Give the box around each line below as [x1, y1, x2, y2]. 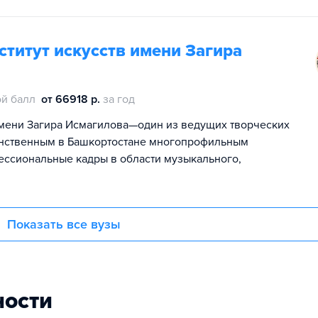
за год [103, 92, 135, 106]
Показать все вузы [7, 216, 121, 232]
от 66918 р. [41, 92, 100, 106]
